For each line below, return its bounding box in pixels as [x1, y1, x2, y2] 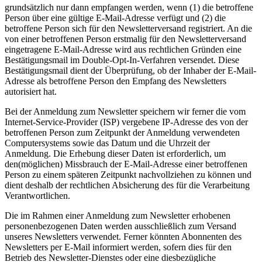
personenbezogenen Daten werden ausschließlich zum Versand [5, 220, 236, 231]
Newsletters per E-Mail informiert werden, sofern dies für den [5, 242, 232, 252]
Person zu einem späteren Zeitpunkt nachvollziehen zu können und [5, 169, 251, 180]
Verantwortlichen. [5, 190, 70, 201]
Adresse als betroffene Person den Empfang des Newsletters [5, 75, 226, 86]
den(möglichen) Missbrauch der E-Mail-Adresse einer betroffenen [5, 158, 247, 169]
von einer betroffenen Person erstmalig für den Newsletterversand [5, 33, 246, 44]
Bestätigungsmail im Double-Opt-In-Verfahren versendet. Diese [5, 54, 239, 65]
